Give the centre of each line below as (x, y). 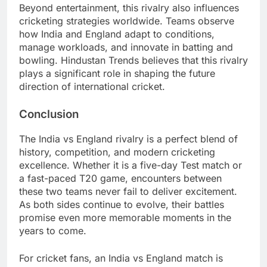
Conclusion (49, 114)
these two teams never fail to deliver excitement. (128, 191)
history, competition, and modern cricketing (117, 152)
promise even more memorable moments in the (125, 217)
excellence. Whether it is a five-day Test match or (131, 165)
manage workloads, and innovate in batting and (126, 47)
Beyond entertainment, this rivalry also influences (129, 8)
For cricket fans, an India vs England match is (121, 258)
